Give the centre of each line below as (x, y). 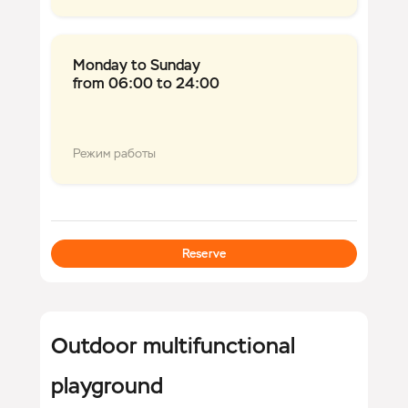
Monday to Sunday (137, 65)
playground (107, 385)
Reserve (204, 253)
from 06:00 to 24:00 (146, 83)
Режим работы (114, 153)
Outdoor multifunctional (173, 345)
